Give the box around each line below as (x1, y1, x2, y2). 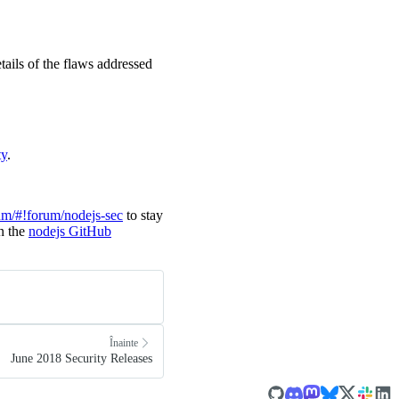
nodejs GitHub (28, 224, 111, 240)
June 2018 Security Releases (11, 352, 152, 366)
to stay (123, 208, 163, 224)
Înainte (110, 336, 138, 349)
